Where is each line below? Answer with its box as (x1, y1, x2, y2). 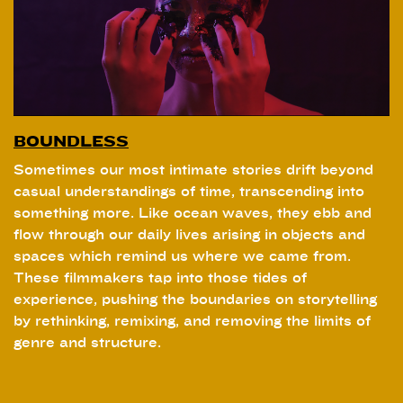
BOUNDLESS (13, 132, 129, 152)
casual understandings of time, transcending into (13, 184, 364, 201)
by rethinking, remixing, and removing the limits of (13, 313, 371, 330)
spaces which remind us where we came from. (13, 248, 351, 265)
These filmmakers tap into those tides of (13, 270, 307, 287)
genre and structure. (13, 335, 161, 352)
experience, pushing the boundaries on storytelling (13, 291, 377, 309)
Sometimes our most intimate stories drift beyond (13, 162, 373, 179)
